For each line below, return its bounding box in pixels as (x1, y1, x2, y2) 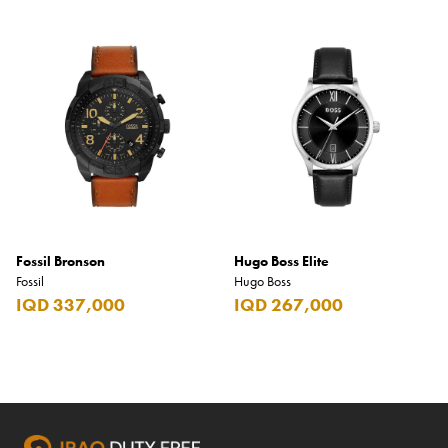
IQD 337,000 (16, 293, 125, 316)
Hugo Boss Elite (234, 252, 329, 270)
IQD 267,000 (234, 293, 343, 316)
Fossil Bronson (16, 252, 105, 270)
